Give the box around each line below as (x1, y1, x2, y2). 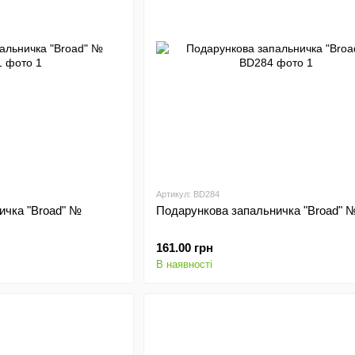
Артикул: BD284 (155, 189, 219, 199)
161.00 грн (155, 241, 213, 254)
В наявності (155, 258, 212, 270)
